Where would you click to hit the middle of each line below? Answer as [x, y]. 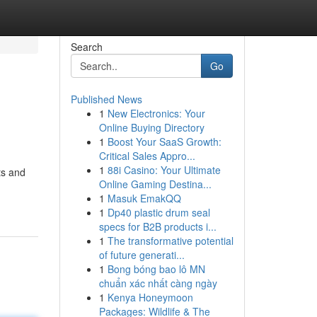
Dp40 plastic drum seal [158, 212]
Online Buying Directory [151, 127]
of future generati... [142, 255]
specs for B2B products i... [157, 226]
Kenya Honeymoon [150, 297]
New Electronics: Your [156, 113]
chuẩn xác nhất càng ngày [158, 283]
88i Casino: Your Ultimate [164, 170]
